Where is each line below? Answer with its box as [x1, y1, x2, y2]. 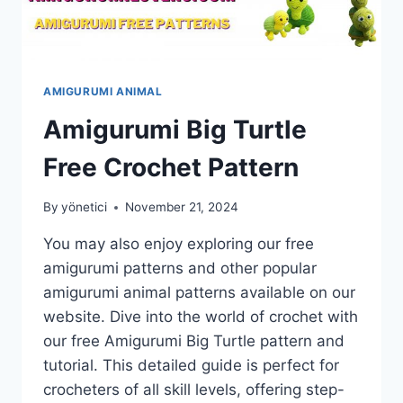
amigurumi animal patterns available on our [43, 283, 355, 302]
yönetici [61, 200, 108, 215]
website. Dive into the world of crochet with [43, 308, 358, 327]
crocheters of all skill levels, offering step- [43, 381, 345, 399]
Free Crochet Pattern [43, 151, 299, 183]
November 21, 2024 [125, 200, 239, 215]
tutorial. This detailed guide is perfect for [43, 356, 339, 375]
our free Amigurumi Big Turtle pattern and [43, 332, 345, 351]
